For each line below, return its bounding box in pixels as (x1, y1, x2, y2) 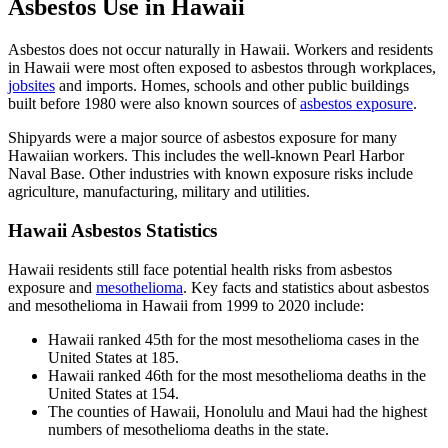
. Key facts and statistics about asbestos (183, 278, 429, 296)
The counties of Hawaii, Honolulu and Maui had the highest (48, 402, 427, 420)
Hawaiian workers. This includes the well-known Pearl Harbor (8, 147, 404, 165)
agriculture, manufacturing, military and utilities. (8, 183, 310, 201)
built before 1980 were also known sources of (8, 95, 300, 113)
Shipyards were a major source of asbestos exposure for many (8, 129, 397, 147)
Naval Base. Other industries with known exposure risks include (8, 165, 413, 183)
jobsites (8, 77, 55, 95)
